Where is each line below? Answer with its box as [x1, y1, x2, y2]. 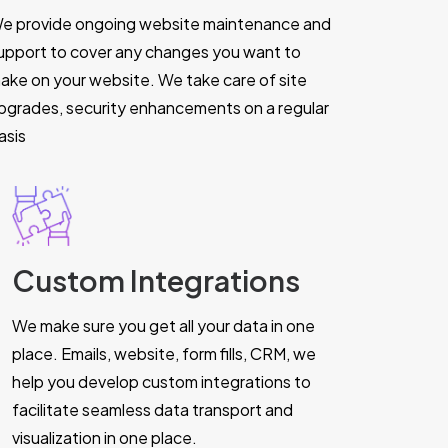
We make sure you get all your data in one [12, 315, 315, 336]
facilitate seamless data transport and [12, 399, 293, 420]
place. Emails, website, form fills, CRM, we [12, 343, 316, 364]
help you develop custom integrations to [12, 371, 311, 392]
